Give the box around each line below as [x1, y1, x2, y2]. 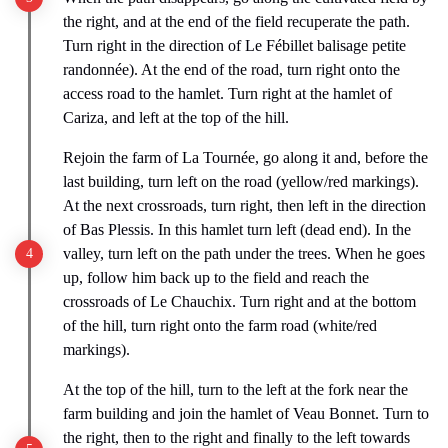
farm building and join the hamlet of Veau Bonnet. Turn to [63, 404, 429, 422]
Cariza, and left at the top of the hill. [63, 108, 289, 126]
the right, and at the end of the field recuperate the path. [63, 12, 410, 30]
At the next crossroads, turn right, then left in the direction [63, 196, 426, 214]
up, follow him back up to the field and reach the [63, 268, 369, 286]
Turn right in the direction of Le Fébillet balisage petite [63, 36, 406, 54]
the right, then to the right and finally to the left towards [63, 428, 410, 446]
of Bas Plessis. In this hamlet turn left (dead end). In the [63, 220, 411, 238]
